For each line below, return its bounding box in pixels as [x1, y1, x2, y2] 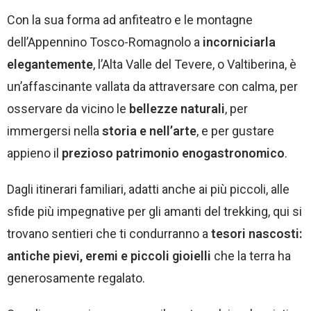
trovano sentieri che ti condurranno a [7, 226, 211, 241]
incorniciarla [203, 35, 276, 49]
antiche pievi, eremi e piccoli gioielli [7, 249, 211, 263]
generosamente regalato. [7, 271, 145, 285]
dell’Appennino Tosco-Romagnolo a [7, 35, 203, 49]
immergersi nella [7, 124, 102, 138]
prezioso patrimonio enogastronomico [62, 146, 285, 160]
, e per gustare [196, 124, 274, 138]
